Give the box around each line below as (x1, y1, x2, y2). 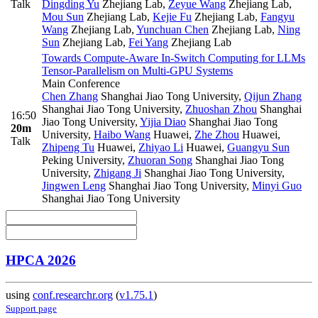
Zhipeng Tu (42, 141, 94, 153)
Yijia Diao (140, 115, 186, 128)
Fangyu (261, 10, 295, 23)
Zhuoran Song (128, 153, 192, 166)
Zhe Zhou (194, 128, 239, 141)
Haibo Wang (94, 128, 150, 141)
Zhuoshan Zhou (185, 102, 257, 115)
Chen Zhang (42, 89, 98, 102)
